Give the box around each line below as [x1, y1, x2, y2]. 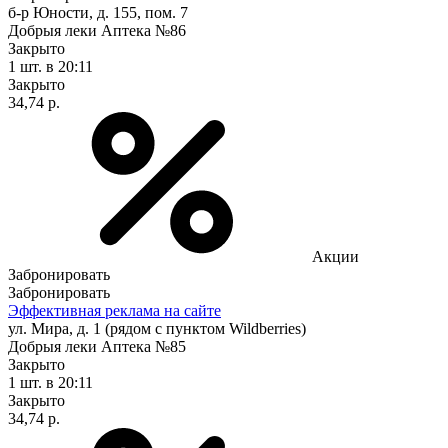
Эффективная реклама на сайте [8, 301, 221, 319]
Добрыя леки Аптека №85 [8, 337, 186, 355]
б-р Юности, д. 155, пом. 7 [8, 3, 188, 21]
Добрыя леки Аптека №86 [8, 21, 186, 39]
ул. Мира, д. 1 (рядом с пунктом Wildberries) [8, 319, 306, 337]
